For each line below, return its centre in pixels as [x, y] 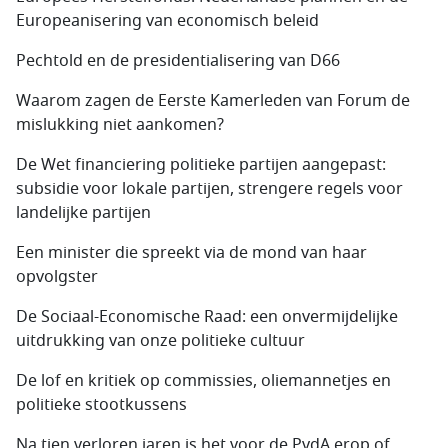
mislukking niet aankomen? [120, 125]
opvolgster [57, 277]
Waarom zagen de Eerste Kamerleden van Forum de [213, 101]
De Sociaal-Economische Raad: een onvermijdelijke [207, 317]
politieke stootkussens [101, 405]
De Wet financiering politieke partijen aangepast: [201, 165]
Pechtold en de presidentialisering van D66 [178, 61]
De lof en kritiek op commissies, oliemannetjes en [203, 381]
